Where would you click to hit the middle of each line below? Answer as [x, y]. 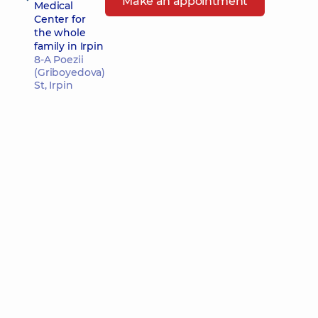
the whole [60, 33]
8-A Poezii [59, 60]
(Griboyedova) [70, 72]
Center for [60, 19]
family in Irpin [69, 46]
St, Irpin [54, 85]
